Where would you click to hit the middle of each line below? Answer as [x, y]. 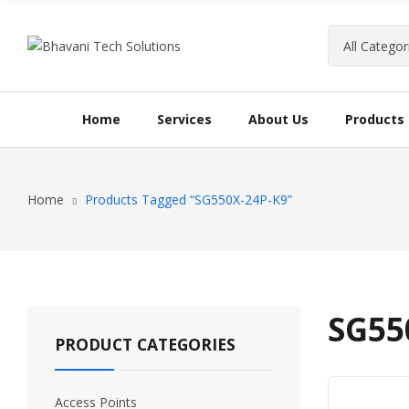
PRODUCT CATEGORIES [145, 344]
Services [184, 119]
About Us [278, 119]
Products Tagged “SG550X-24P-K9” [189, 199]
